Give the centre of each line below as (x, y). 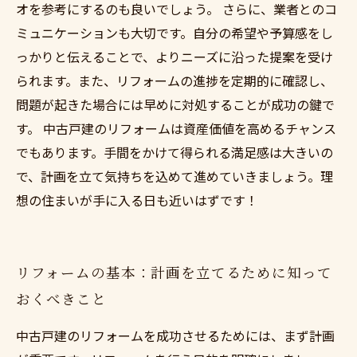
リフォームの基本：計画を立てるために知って (174, 272)
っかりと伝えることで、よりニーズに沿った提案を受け (175, 57)
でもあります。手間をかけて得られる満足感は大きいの (175, 152)
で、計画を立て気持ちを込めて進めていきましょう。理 (175, 176)
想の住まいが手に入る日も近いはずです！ (137, 200)
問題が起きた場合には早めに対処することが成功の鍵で (175, 104)
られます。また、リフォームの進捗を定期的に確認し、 (175, 80)
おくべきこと (61, 298)
